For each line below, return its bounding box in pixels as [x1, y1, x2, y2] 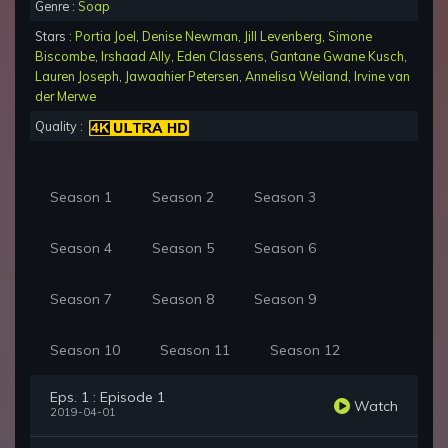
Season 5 [152, 239, 214, 258]
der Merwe [35, 88, 96, 105]
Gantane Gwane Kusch [270, 48, 404, 65]
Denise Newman [142, 28, 238, 45]
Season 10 [50, 341, 120, 360]
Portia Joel [75, 28, 136, 45]
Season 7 [50, 290, 112, 309]
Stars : [35, 28, 75, 45]
